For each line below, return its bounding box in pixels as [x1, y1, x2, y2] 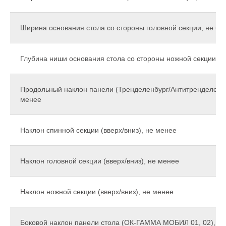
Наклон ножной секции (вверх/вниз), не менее [20, 188, 174, 196]
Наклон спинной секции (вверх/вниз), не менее [20, 126, 177, 135]
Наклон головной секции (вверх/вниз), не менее [20, 157, 179, 165]
